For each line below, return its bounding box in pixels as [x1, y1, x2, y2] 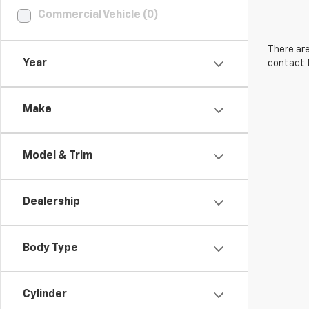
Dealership [23, 197, 80, 208]
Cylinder [23, 289, 67, 300]
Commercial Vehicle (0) [38, 10, 159, 21]
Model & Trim [23, 150, 92, 161]
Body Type [23, 243, 78, 254]
